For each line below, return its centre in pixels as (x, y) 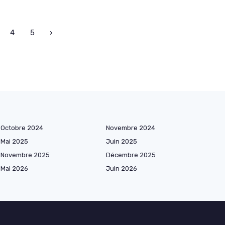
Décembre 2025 (131, 155)
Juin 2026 (122, 169)
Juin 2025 (122, 142)
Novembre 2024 (131, 128)
